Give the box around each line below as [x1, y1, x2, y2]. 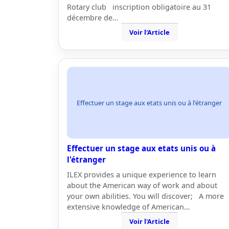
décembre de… [67, 13, 118, 22]
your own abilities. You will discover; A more [67, 191, 224, 201]
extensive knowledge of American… [67, 202, 190, 212]
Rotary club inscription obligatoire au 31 [67, 2, 211, 12]
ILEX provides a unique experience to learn [67, 170, 216, 179]
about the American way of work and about [67, 180, 217, 190]
